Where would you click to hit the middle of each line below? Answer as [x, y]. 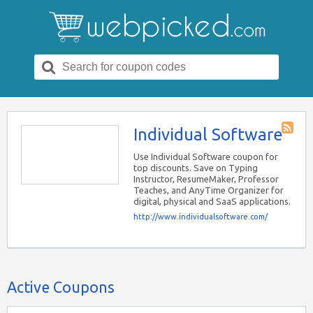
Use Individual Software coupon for [206, 156]
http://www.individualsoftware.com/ [201, 217]
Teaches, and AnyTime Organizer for [209, 190]
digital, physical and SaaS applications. [212, 201]
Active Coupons [61, 287]
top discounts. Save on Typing [196, 168]
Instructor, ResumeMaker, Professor [206, 179]
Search [76, 60]
